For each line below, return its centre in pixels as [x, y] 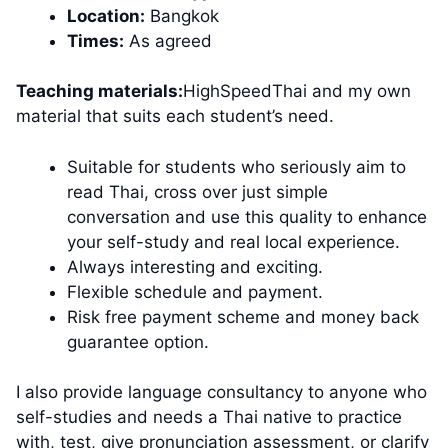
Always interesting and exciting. [195, 266]
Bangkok [182, 15]
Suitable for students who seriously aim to [236, 166]
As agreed [168, 40]
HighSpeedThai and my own [297, 91]
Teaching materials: [99, 91]
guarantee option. [138, 341]
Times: [95, 40]
